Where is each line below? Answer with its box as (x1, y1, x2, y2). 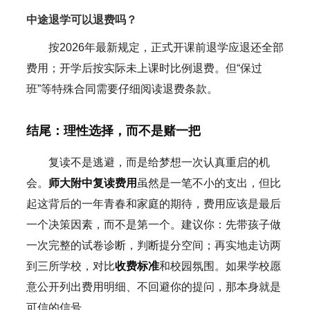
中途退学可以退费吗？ (26, 13, 137, 26)
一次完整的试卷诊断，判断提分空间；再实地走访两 (26, 239, 281, 251)
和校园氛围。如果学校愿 (158, 259, 281, 272)
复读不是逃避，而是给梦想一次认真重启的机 (48, 156, 270, 168)
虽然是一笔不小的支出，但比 (136, 176, 281, 189)
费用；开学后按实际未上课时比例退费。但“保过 (26, 62, 262, 74)
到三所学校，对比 (26, 259, 115, 272)
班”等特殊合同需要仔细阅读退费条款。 (26, 82, 218, 95)
